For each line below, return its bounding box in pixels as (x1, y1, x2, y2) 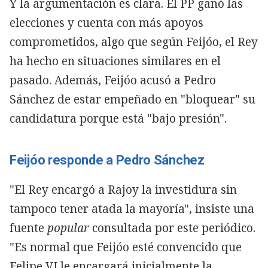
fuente (10, 220, 47, 236)
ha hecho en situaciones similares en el (10, 53, 221, 69)
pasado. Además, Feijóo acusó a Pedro (10, 72, 216, 88)
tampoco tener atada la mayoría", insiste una (10, 200, 254, 217)
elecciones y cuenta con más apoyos (10, 14, 203, 31)
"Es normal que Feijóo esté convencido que (10, 239, 242, 255)
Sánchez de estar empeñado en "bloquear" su (10, 91, 255, 107)
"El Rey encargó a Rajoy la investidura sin (10, 181, 237, 197)
